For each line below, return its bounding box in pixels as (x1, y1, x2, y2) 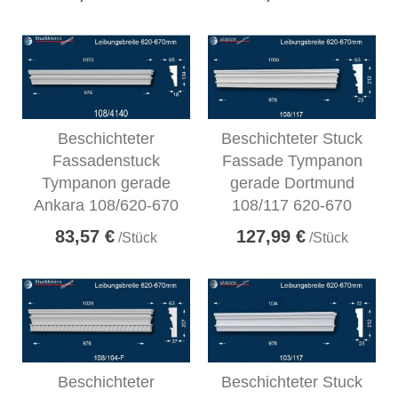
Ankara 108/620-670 (34, 196, 179, 215)
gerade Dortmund (229, 174, 354, 193)
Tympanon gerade (42, 174, 171, 193)
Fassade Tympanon (221, 152, 362, 171)
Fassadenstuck (52, 152, 160, 171)
